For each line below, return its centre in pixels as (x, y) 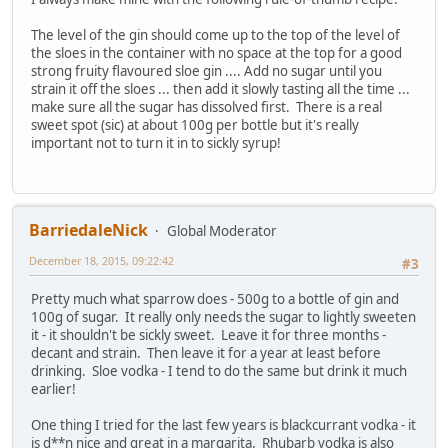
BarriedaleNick (88, 230)
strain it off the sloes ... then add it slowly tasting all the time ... (220, 89)
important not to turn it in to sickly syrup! (156, 143)
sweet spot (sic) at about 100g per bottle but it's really (195, 125)
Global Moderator (222, 231)
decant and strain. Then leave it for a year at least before (206, 352)
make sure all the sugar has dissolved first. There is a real (206, 107)
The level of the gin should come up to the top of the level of (215, 35)
